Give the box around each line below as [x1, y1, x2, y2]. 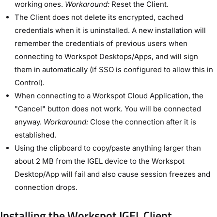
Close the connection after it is [88, 117, 196, 126]
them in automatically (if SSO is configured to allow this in [15, 64, 213, 74]
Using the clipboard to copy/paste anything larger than [15, 143, 201, 153]
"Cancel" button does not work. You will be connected [15, 104, 201, 113]
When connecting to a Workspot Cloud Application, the [15, 91, 203, 100]
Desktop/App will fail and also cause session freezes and [15, 169, 210, 179]
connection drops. [15, 182, 77, 192]
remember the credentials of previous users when [15, 38, 187, 48]
